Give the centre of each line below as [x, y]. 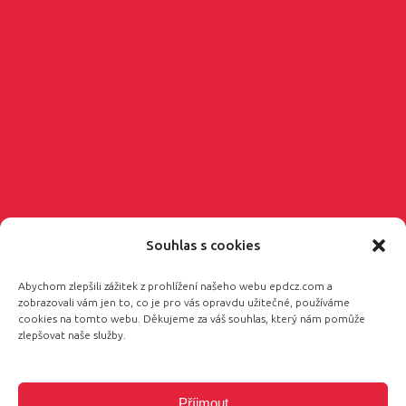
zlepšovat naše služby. [72, 335]
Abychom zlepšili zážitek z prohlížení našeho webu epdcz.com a [175, 286]
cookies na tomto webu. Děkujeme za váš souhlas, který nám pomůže [192, 319]
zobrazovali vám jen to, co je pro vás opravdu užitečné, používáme [184, 302]
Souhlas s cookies [203, 245]
